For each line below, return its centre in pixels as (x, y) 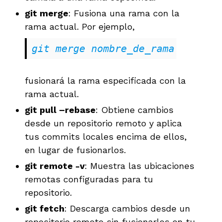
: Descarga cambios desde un (127, 208)
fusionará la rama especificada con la (105, 80)
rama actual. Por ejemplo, (80, 26)
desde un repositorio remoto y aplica (103, 123)
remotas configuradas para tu (89, 179)
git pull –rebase (60, 110)
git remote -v (55, 166)
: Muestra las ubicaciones (139, 166)
